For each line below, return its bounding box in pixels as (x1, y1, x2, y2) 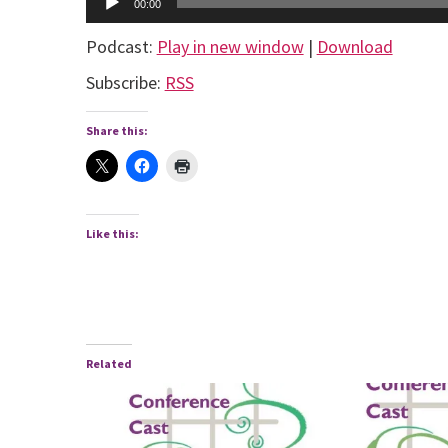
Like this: (85, 226, 139, 242)
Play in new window (156, 35, 304, 59)
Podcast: (85, 35, 157, 59)
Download (316, 35, 393, 59)
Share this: (85, 123, 148, 139)
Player (84, 8, 132, 32)
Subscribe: (85, 71, 165, 94)
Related (85, 356, 132, 372)
